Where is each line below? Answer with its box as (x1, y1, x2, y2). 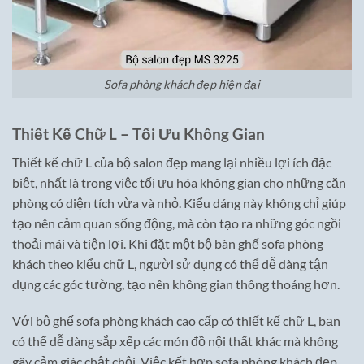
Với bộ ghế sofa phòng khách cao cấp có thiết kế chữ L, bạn (12, 313, 340, 329)
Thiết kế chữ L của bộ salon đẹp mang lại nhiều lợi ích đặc (12, 154, 331, 170)
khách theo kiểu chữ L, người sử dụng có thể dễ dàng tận (12, 255, 328, 271)
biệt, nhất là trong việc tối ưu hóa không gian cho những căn (12, 174, 346, 190)
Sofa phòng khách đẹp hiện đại (104, 77, 260, 92)
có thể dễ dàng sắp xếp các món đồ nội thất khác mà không (12, 333, 338, 349)
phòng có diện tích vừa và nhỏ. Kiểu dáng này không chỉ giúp (12, 194, 346, 210)
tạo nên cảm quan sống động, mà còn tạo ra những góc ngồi (12, 214, 341, 231)
